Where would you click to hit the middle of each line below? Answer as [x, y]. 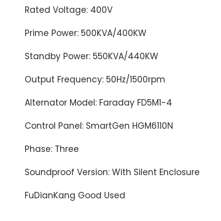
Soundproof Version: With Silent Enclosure [112, 172]
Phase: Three [52, 149]
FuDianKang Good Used [75, 195]
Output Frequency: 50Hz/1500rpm [95, 79]
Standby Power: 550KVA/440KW [92, 56]
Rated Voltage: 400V [69, 10]
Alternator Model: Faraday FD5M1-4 [99, 103]
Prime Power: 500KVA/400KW [86, 33]
